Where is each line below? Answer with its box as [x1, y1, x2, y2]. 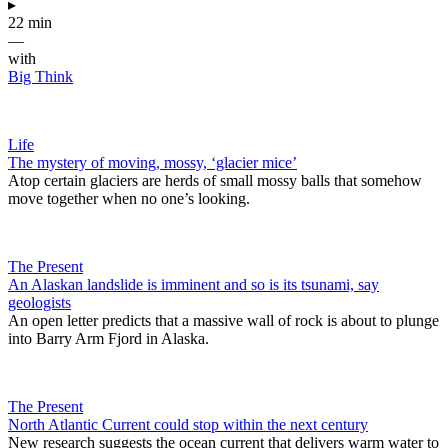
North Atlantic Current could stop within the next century [8, 415, 368, 433]
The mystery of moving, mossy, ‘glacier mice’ [8, 153, 297, 171]
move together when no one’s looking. [8, 189, 250, 207]
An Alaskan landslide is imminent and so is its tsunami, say [8, 275, 379, 293]
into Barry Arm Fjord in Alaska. [8, 329, 209, 347]
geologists [8, 293, 71, 311]
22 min [8, 13, 52, 31]
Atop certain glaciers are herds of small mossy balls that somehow [8, 171, 422, 189]
